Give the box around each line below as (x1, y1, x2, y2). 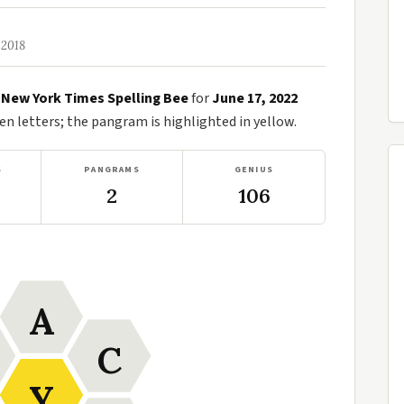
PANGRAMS (84, 163, 140, 176)
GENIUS (234, 163, 274, 176)
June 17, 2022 (212, 88, 298, 108)
